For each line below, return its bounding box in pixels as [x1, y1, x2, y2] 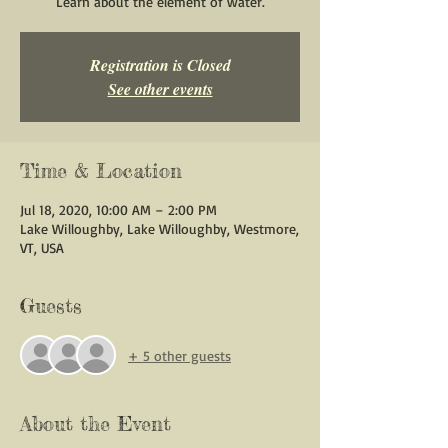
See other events [107, 78, 213, 100]
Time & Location [20, 158, 182, 183]
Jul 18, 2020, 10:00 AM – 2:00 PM [20, 201, 217, 218]
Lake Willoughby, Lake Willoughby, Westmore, [20, 220, 299, 237]
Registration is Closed [89, 54, 231, 76]
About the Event [20, 411, 171, 436]
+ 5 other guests [128, 346, 231, 364]
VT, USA [20, 239, 64, 256]
